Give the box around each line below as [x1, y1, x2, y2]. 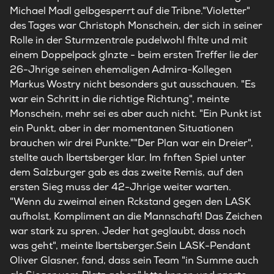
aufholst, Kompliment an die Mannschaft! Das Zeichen [10, 210, 262, 223]
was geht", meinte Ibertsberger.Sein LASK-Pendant [10, 239, 250, 252]
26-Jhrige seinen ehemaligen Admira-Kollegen [10, 63, 232, 76]
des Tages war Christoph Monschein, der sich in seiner [10, 19, 262, 32]
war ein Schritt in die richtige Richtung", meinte [10, 92, 229, 105]
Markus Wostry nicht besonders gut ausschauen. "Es [10, 78, 256, 91]
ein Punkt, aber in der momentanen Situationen [10, 122, 234, 135]
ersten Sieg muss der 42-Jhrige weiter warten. [10, 180, 231, 193]
